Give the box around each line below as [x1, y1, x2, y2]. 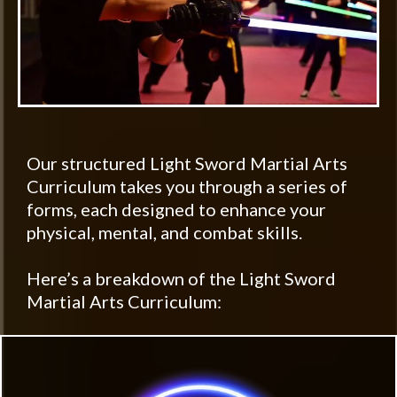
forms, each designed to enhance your [27, 198, 326, 221]
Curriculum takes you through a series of [27, 175, 347, 198]
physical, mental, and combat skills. [27, 222, 302, 244]
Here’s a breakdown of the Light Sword [27, 268, 336, 290]
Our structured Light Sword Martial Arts [27, 152, 347, 175]
